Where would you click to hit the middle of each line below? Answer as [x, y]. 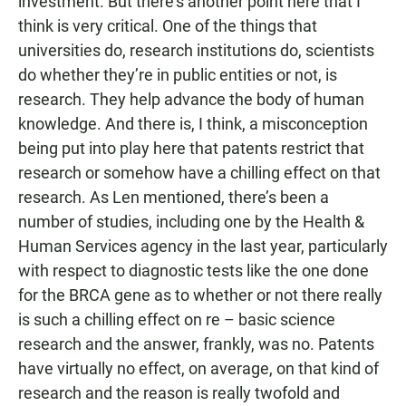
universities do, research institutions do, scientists [196, 50]
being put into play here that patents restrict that [191, 148]
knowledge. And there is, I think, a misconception [193, 124]
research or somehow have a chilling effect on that [199, 173]
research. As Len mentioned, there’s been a [174, 197]
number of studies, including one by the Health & [191, 222]
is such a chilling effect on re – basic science [177, 319]
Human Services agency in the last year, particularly [203, 246]
